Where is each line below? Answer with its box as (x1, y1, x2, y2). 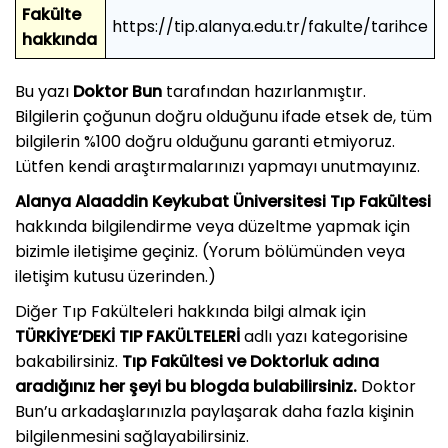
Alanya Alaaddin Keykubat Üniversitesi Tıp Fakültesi (15, 190, 431, 214)
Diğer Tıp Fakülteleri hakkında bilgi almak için (15, 300, 366, 324)
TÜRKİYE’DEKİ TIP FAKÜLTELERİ (15, 325, 240, 349)
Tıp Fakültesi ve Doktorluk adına (122, 350, 379, 374)
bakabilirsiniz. (15, 350, 122, 374)
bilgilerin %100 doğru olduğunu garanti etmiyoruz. (15, 130, 395, 154)
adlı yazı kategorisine (240, 325, 408, 349)
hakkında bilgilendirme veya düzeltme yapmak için (15, 215, 410, 239)
